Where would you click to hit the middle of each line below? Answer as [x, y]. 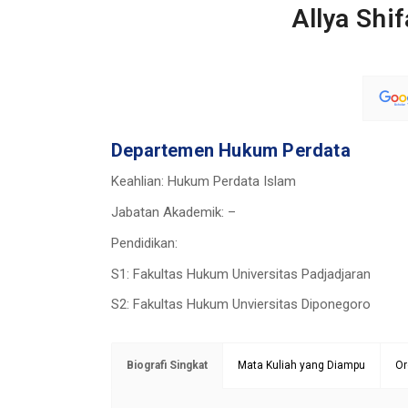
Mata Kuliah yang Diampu [301, 366]
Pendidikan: [144, 243]
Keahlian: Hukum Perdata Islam [204, 182]
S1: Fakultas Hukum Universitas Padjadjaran [241, 274]
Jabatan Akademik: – [173, 212]
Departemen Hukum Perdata [231, 150]
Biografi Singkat [167, 366]
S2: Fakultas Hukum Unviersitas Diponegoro [241, 305]
